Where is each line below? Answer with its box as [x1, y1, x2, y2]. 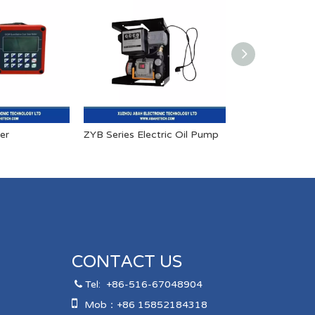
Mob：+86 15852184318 [84, 299, 207, 311]
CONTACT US [71, 252, 182, 272]
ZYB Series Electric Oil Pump [84, 129, 219, 141]
